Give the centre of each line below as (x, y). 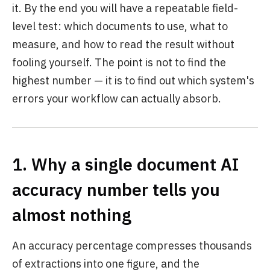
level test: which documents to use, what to (120, 26)
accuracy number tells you (116, 190)
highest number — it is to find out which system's (133, 80)
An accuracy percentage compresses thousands (132, 246)
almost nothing (72, 215)
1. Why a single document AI (125, 164)
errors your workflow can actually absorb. (117, 99)
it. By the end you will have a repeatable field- (125, 8)
